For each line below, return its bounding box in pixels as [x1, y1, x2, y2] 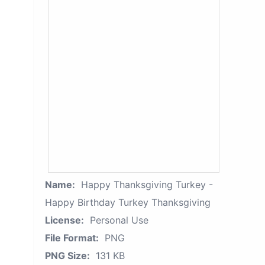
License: [45, 214, 84, 226]
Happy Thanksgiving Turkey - [81, 179, 213, 190]
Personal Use [90, 214, 148, 226]
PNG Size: [45, 250, 90, 261]
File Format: [45, 232, 99, 244]
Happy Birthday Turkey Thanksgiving [45, 196, 211, 208]
